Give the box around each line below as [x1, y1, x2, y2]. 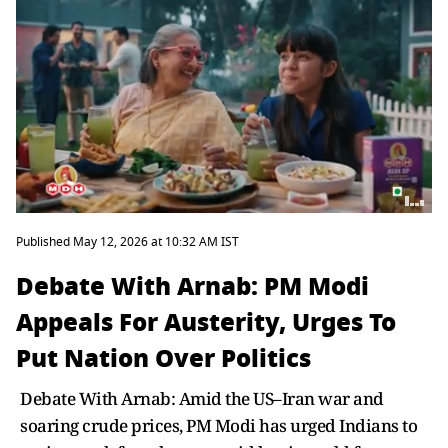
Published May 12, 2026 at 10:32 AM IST [16, 233, 239, 251]
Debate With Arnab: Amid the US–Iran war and [20, 387, 384, 410]
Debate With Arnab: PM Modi [16, 268, 369, 305]
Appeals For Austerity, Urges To [16, 304, 396, 341]
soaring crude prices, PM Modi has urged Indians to [20, 414, 417, 437]
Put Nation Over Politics [16, 340, 311, 377]
